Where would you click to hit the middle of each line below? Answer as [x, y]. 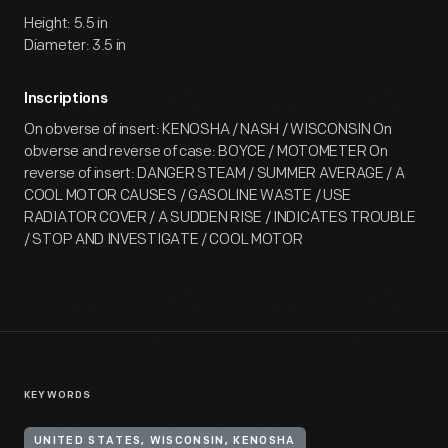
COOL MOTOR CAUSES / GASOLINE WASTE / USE [188, 195]
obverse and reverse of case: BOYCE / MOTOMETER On [206, 151]
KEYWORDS [58, 395]
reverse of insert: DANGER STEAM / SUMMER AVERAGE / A [214, 173]
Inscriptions [66, 99]
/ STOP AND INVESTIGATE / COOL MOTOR [163, 239]
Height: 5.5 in [66, 23]
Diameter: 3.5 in [75, 45]
